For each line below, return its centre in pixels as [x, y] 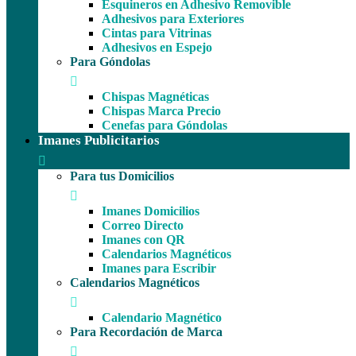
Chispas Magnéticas [155, 96]
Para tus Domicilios [122, 176]
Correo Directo [143, 225]
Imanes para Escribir [159, 268]
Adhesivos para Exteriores [173, 18]
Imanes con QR [143, 239]
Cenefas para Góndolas [164, 125]
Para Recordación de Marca [146, 331]
